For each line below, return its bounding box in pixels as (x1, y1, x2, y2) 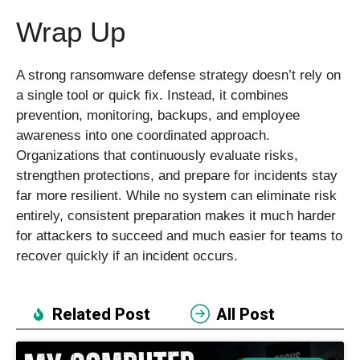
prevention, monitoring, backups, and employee (16, 107, 300, 123)
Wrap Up (16, 15, 125, 47)
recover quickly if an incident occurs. (16, 247, 238, 264)
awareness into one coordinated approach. (16, 127, 270, 143)
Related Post (52, 305, 150, 325)
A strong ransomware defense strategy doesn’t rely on (16, 67, 341, 83)
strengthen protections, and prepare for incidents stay (16, 167, 337, 183)
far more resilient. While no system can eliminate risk (16, 187, 337, 203)
